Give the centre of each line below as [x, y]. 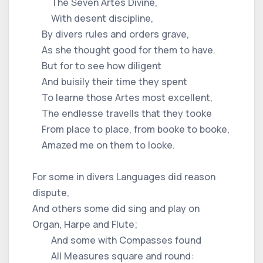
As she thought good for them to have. [124, 50]
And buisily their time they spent [110, 81]
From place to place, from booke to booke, [131, 129]
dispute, [51, 192]
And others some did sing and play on [116, 208]
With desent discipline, [93, 18]
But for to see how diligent [97, 65]
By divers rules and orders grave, [111, 34]
